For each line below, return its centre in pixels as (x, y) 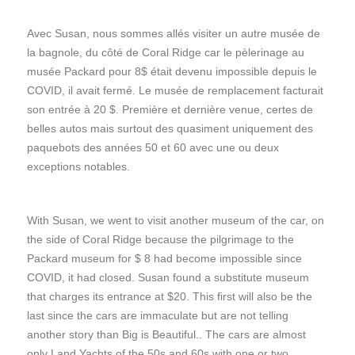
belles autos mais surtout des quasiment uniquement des (170, 128)
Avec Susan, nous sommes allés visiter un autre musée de (174, 33)
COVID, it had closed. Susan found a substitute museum (168, 277)
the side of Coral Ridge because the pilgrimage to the (160, 239)
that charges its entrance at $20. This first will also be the (170, 296)
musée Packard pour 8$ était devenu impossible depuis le (172, 71)
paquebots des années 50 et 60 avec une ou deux (153, 147)
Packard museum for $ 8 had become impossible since (164, 258)
